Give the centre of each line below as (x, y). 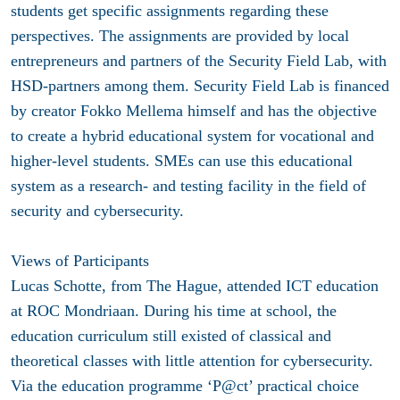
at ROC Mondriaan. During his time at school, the (174, 311)
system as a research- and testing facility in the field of (188, 186)
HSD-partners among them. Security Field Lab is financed (200, 86)
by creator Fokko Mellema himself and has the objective (194, 111)
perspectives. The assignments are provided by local (180, 36)
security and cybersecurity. (97, 211)
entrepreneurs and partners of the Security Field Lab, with (199, 61)
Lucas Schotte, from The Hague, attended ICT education (195, 286)
